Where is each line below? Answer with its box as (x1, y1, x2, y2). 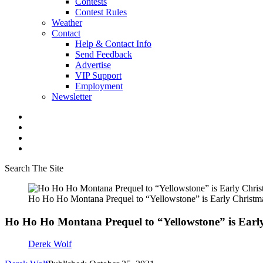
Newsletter (52, 92, 92, 102)
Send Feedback (75, 49, 132, 59)
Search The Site (5, 163, 63, 173)
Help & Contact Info (75, 39, 151, 49)
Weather (52, 18, 82, 28)
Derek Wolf (28, 239, 72, 249)
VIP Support (75, 70, 122, 80)
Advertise (75, 60, 111, 70)
